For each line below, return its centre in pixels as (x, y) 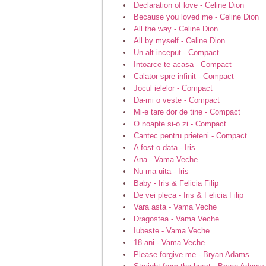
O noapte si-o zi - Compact (180, 123)
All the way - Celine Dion (176, 28)
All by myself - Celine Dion (179, 40)
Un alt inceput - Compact (176, 52)
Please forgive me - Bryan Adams (191, 254)
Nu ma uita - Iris (161, 171)
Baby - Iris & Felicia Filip (176, 183)
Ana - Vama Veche (166, 159)
